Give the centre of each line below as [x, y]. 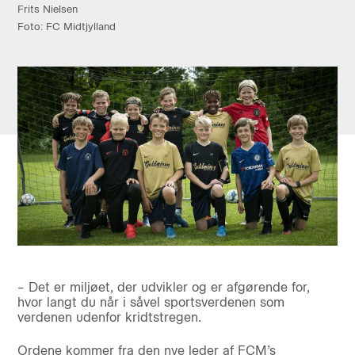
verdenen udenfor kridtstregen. [109, 318]
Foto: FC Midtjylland [66, 26]
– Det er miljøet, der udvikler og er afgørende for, [163, 288]
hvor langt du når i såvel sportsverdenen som [151, 303]
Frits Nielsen [47, 9]
